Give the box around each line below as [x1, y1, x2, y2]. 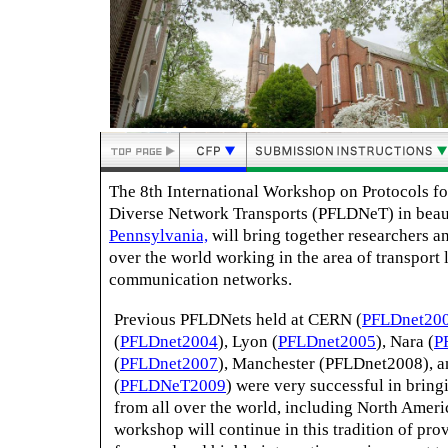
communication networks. [109, 269, 292, 289]
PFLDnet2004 [120, 331, 218, 352]
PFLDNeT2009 [120, 375, 226, 396]
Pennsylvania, [109, 225, 208, 245]
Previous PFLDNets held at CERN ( [114, 309, 362, 330]
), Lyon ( [218, 331, 278, 352]
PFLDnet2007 [120, 353, 218, 374]
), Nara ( [376, 331, 434, 352]
